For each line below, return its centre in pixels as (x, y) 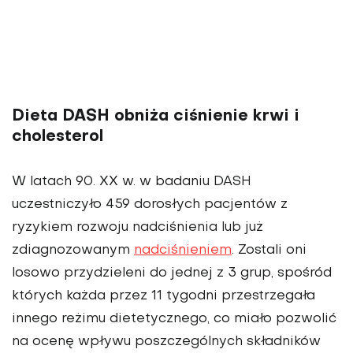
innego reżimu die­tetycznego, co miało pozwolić (174, 320)
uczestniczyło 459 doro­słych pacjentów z (150, 205)
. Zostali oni (269, 251)
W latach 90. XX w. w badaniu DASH (132, 182)
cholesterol (58, 137)
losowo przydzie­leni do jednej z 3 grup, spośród (172, 274)
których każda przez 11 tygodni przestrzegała (163, 297)
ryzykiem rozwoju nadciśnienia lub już (137, 228)
